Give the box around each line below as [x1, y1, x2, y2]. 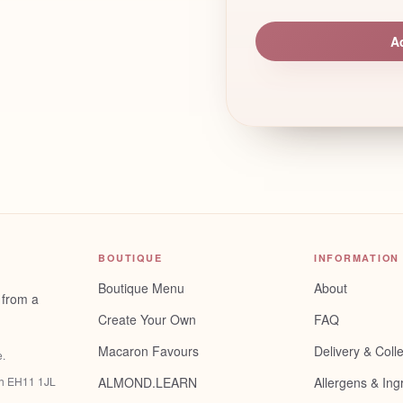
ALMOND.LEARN [98, 373, 198, 391]
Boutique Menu [98, 279, 185, 297]
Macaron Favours [98, 342, 200, 360]
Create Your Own [98, 310, 197, 328]
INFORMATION [313, 251, 400, 264]
